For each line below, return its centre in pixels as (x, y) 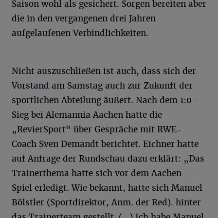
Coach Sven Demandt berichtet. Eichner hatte (105, 144)
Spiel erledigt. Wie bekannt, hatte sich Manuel (107, 188)
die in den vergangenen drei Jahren (84, 18)
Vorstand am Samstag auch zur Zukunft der (102, 85)
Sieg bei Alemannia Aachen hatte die (87, 115)
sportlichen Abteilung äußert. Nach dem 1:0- (104, 100)
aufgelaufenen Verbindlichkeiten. (80, 33)
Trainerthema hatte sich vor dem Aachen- (99, 173)
